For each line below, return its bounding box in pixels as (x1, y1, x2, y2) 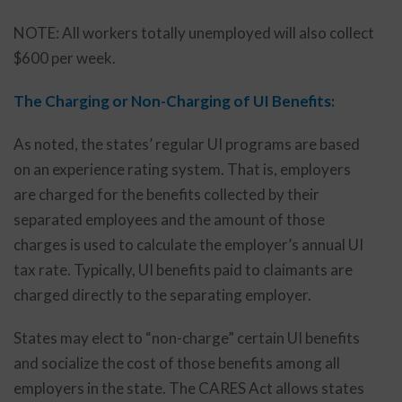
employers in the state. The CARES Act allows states (13, 379, 364, 398)
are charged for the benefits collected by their (13, 185, 319, 204)
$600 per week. (13, 48, 116, 67)
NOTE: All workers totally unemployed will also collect (13, 23, 374, 42)
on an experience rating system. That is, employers (13, 160, 351, 179)
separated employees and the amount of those (13, 210, 325, 229)
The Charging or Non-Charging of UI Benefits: (13, 92, 335, 110)
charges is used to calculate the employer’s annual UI (13, 235, 363, 254)
